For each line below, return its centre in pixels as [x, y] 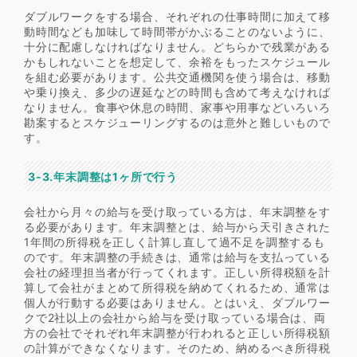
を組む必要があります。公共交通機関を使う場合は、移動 [177, 76]
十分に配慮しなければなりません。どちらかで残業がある [177, 46]
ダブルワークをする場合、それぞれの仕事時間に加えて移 [177, 16]
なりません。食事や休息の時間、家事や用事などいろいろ [177, 107]
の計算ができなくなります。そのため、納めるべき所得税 [177, 347]
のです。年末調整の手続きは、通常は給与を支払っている [177, 257]
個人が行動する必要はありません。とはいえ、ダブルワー [177, 302]
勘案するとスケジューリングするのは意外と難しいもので [177, 122]
